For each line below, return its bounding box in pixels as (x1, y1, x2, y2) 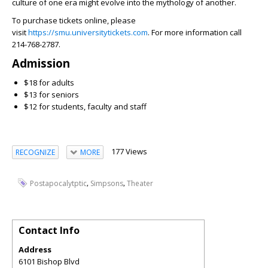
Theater (127, 178, 153, 188)
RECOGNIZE (16, 147, 55, 157)
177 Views (111, 146, 147, 157)
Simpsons (90, 178, 123, 188)
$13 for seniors (24, 89, 79, 100)
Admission (12, 56, 70, 71)
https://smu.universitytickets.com (28, 27, 148, 38)
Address (19, 243, 51, 255)
